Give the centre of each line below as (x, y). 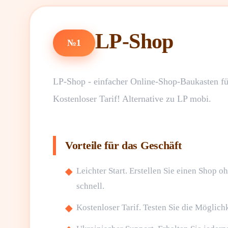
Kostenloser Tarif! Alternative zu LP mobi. (132, 99)
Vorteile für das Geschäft (123, 145)
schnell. (90, 186)
